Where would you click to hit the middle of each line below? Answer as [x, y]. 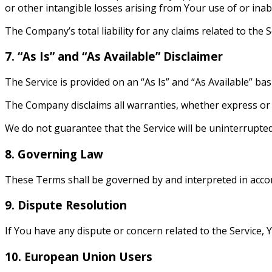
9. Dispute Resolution [66, 205]
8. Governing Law [54, 154]
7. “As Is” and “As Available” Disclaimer [114, 56]
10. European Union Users [79, 256]
